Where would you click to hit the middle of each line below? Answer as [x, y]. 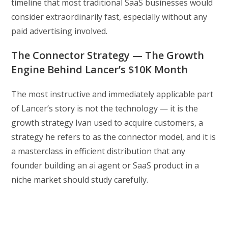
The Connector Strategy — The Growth [108, 55]
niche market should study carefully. [80, 180]
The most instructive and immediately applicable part [112, 94]
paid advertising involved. [60, 31]
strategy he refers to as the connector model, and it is [114, 137]
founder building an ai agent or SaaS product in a [105, 166]
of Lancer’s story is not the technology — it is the [105, 109]
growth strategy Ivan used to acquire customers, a [107, 123]
